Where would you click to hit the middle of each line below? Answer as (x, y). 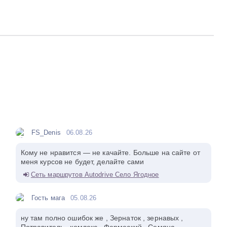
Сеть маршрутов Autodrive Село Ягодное (95, 175)
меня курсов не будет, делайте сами (82, 162)
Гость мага (48, 198)
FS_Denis (46, 133)
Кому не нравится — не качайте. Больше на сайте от (110, 153)
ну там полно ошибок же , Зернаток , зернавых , (102, 218)
